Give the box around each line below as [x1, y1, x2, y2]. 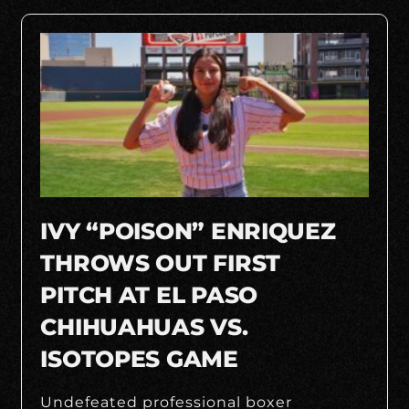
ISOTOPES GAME [40, 344, 238, 372]
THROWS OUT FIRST [40, 248, 280, 277]
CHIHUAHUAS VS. [40, 312, 248, 341]
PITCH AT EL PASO [40, 280, 257, 309]
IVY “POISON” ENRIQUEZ [40, 216, 336, 245]
